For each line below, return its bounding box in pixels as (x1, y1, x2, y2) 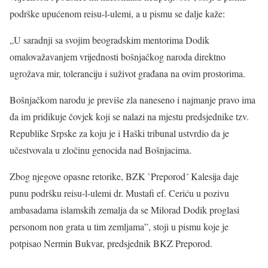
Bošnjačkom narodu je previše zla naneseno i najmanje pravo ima (10, 93, 255, 106)
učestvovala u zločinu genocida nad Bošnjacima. (10, 144, 191, 156)
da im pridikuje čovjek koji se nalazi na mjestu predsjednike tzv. (10, 110, 249, 123)
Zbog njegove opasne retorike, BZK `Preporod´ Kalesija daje (10, 170, 239, 182)
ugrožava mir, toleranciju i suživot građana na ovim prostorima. (10, 67, 245, 80)
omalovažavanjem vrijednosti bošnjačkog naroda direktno (10, 50, 226, 63)
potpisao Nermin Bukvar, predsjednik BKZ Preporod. (10, 237, 212, 249)
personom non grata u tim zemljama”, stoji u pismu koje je (10, 220, 229, 233)
